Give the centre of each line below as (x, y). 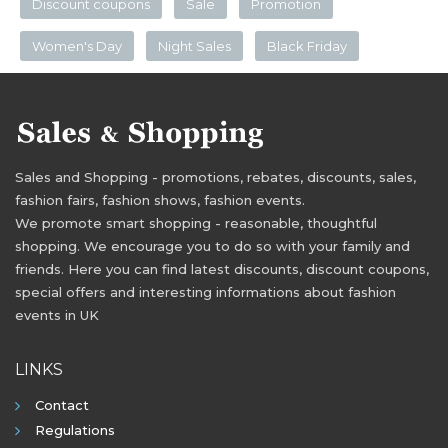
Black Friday (307, 46)
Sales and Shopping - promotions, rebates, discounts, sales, (215, 176)
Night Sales (194, 46)
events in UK (57, 314)
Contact (62, 404)
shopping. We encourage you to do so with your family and (212, 245)
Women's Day (77, 46)
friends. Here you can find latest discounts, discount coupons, (222, 268)
